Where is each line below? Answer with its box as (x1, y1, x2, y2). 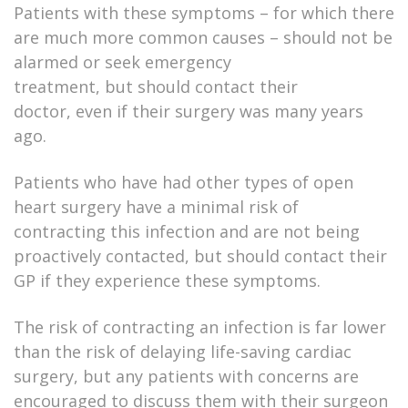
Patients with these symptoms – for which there (14, 2, 394, 25)
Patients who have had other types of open (14, 171, 353, 194)
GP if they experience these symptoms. (14, 270, 321, 292)
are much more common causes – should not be (14, 26, 393, 49)
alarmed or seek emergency (14, 51, 231, 74)
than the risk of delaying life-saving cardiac (14, 341, 352, 363)
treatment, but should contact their (14, 76, 298, 98)
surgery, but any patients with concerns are (14, 365, 359, 388)
